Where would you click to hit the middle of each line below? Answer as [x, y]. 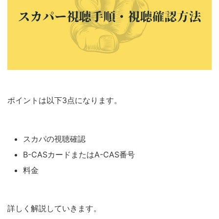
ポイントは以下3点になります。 [65, 100]
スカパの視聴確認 [54, 139]
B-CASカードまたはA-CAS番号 [79, 154]
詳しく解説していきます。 [54, 208]
